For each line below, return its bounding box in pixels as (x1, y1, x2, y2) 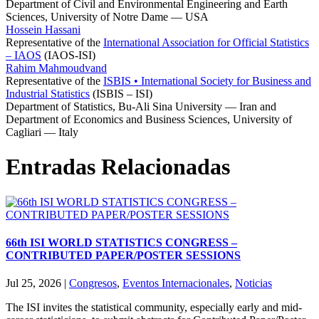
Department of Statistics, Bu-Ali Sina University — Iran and (6, 100, 276, 113)
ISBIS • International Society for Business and (103, 74, 311, 87)
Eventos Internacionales (122, 277, 229, 290)
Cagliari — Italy (6, 125, 78, 138)
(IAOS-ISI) (41, 48, 95, 61)
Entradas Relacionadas (6, 154, 230, 180)
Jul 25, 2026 (6, 277, 61, 290)
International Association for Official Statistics (103, 36, 309, 48)
